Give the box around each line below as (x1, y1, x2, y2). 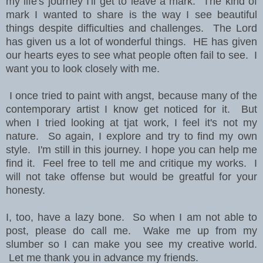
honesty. (6, 184, 45, 197)
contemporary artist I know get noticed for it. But (6, 103, 257, 116)
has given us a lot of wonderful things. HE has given (6, 36, 257, 48)
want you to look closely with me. (6, 63, 160, 75)
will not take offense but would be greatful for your (6, 171, 257, 183)
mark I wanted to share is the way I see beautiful (6, 9, 257, 21)
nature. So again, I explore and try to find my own (6, 130, 257, 143)
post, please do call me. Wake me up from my (6, 225, 257, 237)
